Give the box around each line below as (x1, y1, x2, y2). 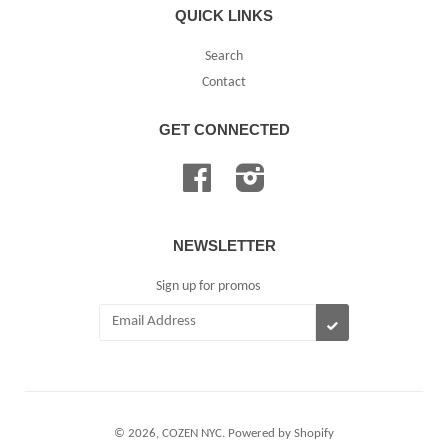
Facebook (211, 164, 264, 178)
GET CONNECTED (158, 120, 290, 138)
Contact (202, 75, 246, 89)
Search (205, 50, 243, 64)
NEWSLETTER (172, 236, 276, 254)
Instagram (265, 164, 323, 178)
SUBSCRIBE (337, 313, 426, 331)
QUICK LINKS (175, 7, 273, 25)
